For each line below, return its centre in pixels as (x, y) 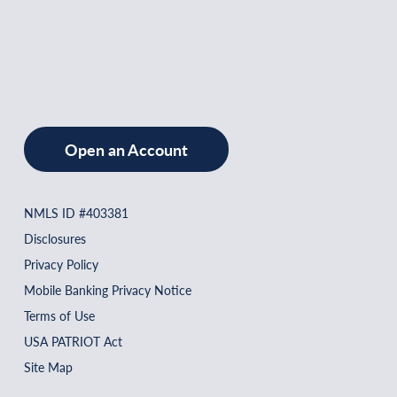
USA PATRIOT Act (73, 341)
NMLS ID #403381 (76, 212)
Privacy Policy (61, 264)
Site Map (48, 366)
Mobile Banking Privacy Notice (108, 289)
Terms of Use (59, 315)
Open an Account (126, 149)
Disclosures (55, 238)
